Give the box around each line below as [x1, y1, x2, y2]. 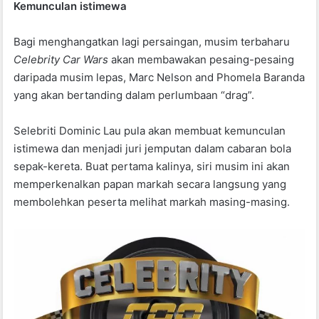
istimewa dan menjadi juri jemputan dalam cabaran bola [14, 142, 292, 156]
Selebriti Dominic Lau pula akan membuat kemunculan [14, 124, 286, 138]
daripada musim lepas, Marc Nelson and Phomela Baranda [14, 70, 305, 85]
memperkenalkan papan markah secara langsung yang [14, 177, 287, 192]
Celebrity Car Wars [14, 53, 112, 67]
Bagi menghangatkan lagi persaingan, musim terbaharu [14, 35, 291, 49]
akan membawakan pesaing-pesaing [111, 53, 295, 67]
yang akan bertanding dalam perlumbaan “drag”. [14, 88, 255, 103]
